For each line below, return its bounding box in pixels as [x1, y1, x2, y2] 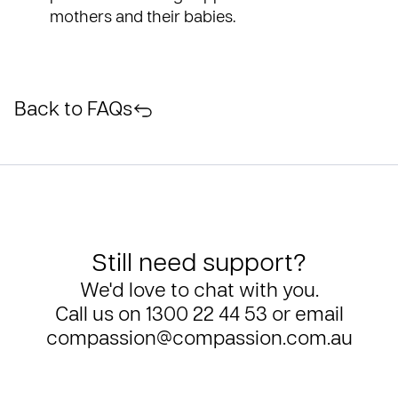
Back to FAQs [14, 101, 132, 120]
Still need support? [92, 253, 306, 276]
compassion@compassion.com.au [45, 330, 353, 349]
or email [267, 306, 344, 325]
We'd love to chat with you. [79, 283, 319, 301]
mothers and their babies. [50, 11, 235, 26]
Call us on [54, 306, 146, 325]
